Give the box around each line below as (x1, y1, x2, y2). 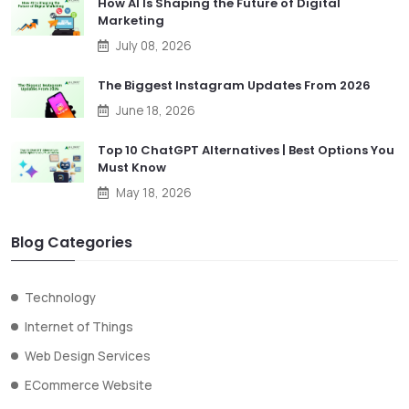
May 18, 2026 (116, 184, 192, 202)
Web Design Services (25, 348, 151, 365)
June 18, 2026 (116, 102, 195, 120)
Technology (25, 289, 96, 307)
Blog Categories (11, 232, 132, 254)
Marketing (98, 12, 164, 30)
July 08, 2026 (116, 37, 192, 55)
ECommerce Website (25, 377, 152, 394)
